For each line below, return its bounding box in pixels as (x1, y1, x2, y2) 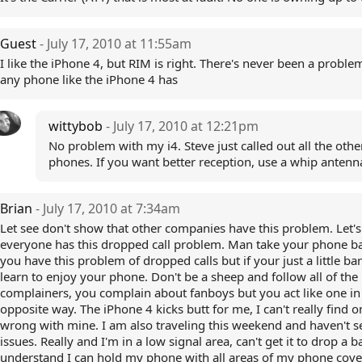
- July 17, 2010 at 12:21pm (106, 117, 259, 135)
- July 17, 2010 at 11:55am (40, 35, 192, 53)
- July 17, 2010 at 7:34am (36, 200, 180, 217)
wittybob (48, 117, 106, 135)
